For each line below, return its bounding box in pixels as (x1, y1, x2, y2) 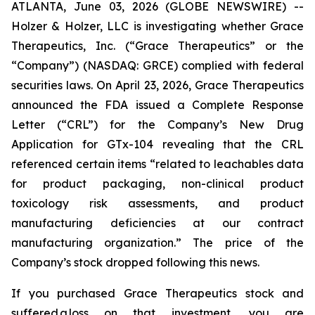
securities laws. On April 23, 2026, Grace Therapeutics (11, 78, 304, 92)
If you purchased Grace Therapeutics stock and (11, 286, 304, 300)
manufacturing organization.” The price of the (11, 236, 304, 250)
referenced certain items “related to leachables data (11, 157, 304, 171)
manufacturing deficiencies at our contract (11, 216, 304, 230)
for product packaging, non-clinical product (11, 176, 304, 191)
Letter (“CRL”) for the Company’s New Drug (11, 117, 304, 131)
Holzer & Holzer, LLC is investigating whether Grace (11, 19, 304, 33)
